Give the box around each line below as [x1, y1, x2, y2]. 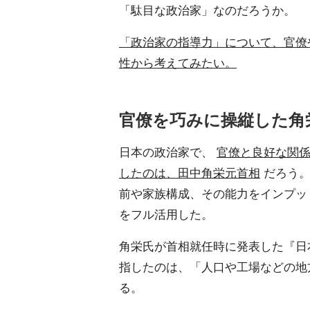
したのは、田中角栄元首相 [119, 163, 260, 181]
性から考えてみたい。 [119, 54, 237, 71]
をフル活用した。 [119, 205, 213, 222]
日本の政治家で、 [119, 143, 217, 160]
